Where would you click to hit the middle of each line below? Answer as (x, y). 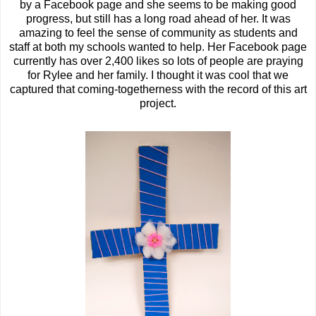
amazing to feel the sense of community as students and (158, 33)
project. (158, 103)
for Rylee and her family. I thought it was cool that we (158, 75)
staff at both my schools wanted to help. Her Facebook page (158, 47)
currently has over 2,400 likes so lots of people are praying (158, 61)
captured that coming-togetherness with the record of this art (158, 89)
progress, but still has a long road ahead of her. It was (158, 19)
